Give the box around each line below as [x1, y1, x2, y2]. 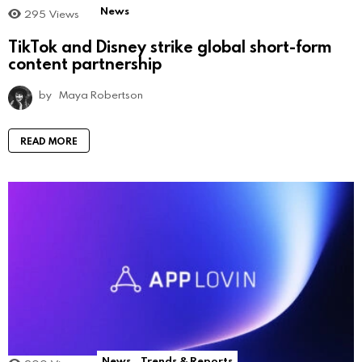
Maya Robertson [59, 86, 143, 102]
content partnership [8, 52, 162, 74]
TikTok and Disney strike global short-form [8, 35, 331, 57]
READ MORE [20, 133, 78, 147]
